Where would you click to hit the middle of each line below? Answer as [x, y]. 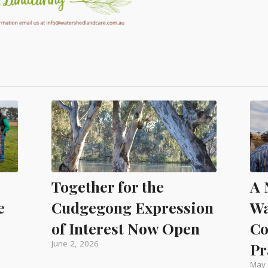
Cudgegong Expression [133, 207]
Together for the [108, 186]
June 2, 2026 [75, 243]
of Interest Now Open [126, 228]
